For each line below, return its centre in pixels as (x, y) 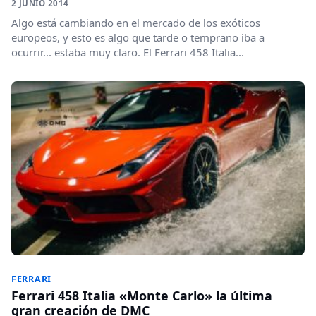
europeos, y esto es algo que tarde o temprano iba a (138, 38)
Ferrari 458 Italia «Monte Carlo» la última (142, 296)
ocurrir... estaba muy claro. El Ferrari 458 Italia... (128, 53)
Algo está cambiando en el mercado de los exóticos (136, 23)
